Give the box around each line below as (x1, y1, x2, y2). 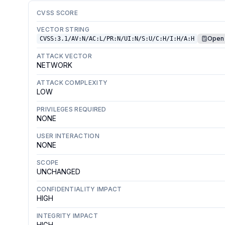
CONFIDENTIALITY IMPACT (37, 185, 122, 193)
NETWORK (37, 61, 72, 69)
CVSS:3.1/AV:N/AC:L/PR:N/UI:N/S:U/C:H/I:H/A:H (40, 35, 194, 42)
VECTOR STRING (37, 26, 89, 33)
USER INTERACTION (37, 132, 99, 140)
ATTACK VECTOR (37, 52, 92, 60)
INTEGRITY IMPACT (37, 212, 98, 219)
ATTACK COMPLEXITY (37, 79, 108, 86)
